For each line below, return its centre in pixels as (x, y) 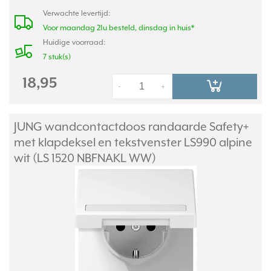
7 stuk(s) (57, 57)
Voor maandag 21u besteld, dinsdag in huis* (119, 28)
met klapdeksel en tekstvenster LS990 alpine (133, 142)
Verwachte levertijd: (77, 13)
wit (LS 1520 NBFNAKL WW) (85, 158)
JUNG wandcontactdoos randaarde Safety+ (132, 126)
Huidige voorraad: (74, 42)
